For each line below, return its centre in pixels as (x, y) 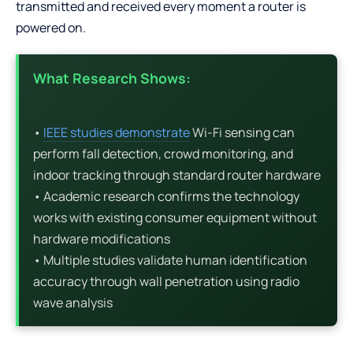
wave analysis (73, 302)
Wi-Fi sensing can (242, 132)
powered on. (51, 27)
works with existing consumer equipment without (175, 217)
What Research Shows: (112, 78)
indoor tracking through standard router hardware (177, 175)
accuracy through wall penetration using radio (166, 281)
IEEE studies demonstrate (117, 132)
